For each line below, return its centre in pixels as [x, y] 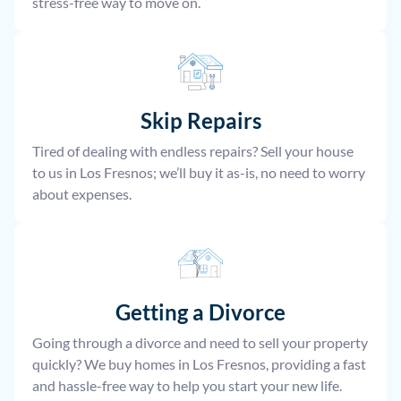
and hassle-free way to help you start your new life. [187, 386]
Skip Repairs [200, 121]
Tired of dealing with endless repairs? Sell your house [193, 151]
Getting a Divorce [200, 312]
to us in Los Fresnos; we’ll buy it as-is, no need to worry [199, 173]
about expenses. [82, 194]
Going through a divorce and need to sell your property [200, 343]
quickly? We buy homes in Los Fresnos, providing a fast [199, 364]
